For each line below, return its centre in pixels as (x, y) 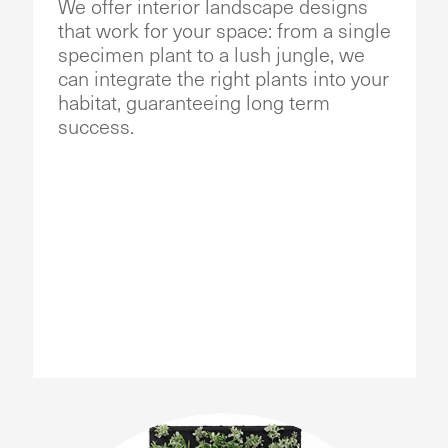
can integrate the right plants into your (223, 79)
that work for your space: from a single (224, 31)
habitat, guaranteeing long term (193, 103)
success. (95, 127)
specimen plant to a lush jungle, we (211, 55)
